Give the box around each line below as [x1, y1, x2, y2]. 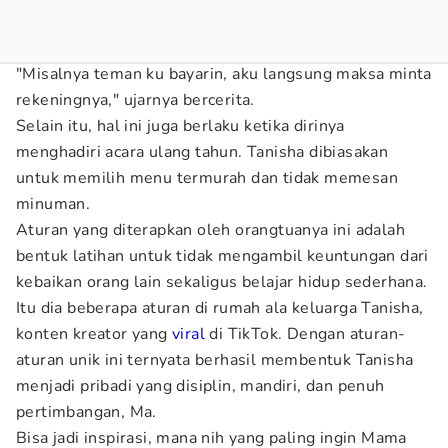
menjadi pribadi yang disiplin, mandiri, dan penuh [16, 375, 385, 397]
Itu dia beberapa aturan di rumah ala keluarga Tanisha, [16, 297, 424, 319]
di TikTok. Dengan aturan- [205, 323, 406, 345]
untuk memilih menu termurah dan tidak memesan [16, 167, 398, 189]
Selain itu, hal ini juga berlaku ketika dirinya [16, 115, 345, 137]
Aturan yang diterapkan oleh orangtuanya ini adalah [16, 219, 405, 241]
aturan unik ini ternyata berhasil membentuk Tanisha [16, 349, 414, 371]
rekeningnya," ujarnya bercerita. [16, 89, 255, 111]
